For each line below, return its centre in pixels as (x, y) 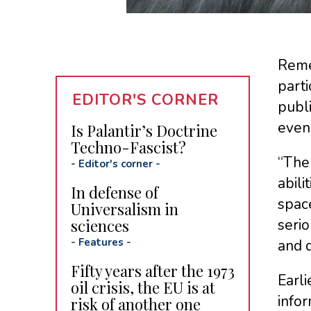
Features (101, 242)
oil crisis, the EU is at (143, 287)
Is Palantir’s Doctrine (144, 130)
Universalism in (124, 209)
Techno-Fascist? (128, 147)
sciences (100, 225)
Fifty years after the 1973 (152, 270)
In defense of (114, 192)
